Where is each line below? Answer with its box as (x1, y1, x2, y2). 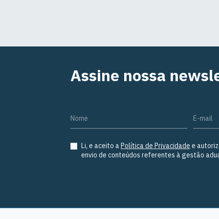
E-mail (193, 113, 213, 123)
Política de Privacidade (121, 141, 190, 150)
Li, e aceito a (81, 141, 121, 150)
